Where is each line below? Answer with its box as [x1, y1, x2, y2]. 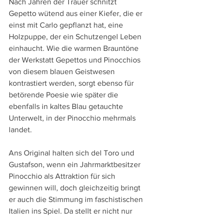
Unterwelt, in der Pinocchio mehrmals [9, 114, 138, 123]
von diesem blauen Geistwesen [9, 67, 117, 76]
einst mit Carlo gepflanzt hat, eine [9, 21, 125, 30]
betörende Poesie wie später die [9, 91, 120, 99]
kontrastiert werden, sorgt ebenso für [9, 79, 136, 88]
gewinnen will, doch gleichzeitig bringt [9, 184, 142, 192]
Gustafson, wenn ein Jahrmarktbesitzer [9, 160, 142, 169]
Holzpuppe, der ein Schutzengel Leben [9, 32, 143, 41]
